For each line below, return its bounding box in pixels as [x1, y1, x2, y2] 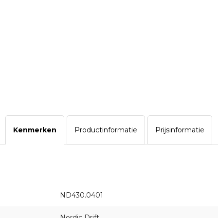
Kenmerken [13, 126, 56, 135]
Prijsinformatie [155, 126, 204, 135]
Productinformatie [74, 126, 137, 135]
